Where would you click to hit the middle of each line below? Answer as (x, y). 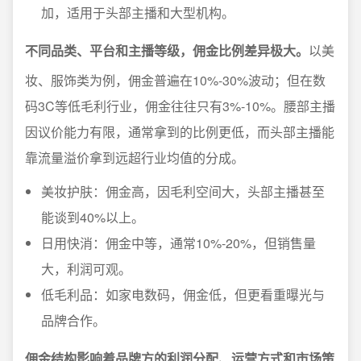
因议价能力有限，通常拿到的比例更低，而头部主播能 (180, 132)
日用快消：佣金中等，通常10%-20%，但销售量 (178, 243)
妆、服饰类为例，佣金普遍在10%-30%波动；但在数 (175, 80)
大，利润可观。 (86, 269)
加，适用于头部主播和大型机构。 (138, 12)
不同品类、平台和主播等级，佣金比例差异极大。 (167, 50)
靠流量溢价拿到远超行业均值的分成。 (135, 158)
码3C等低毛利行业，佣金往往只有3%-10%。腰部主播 (180, 106)
